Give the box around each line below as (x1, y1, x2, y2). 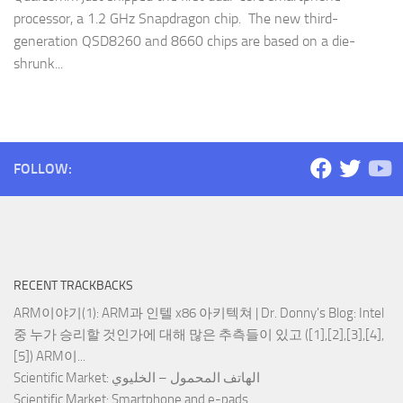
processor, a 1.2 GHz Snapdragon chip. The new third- (13, 10, 338, 28)
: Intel (354, 305, 384, 322)
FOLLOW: (13, 160, 72, 178)
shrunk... (13, 55, 63, 73)
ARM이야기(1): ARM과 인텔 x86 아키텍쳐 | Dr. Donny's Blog (13, 305, 354, 322)
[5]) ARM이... (13, 348, 85, 365)
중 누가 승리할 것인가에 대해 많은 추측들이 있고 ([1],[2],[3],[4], (13, 327, 384, 344)
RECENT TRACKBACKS (13, 278, 133, 294)
